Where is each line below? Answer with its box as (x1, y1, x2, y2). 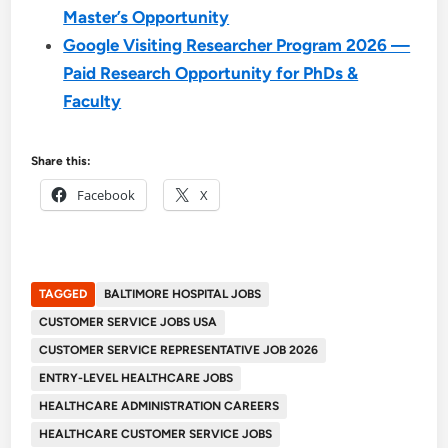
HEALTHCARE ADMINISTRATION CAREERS (39, 398, 280, 413)
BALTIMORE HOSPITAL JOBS (104, 286, 262, 301)
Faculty (63, 90, 122, 111)
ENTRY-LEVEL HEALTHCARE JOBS (39, 370, 234, 385)
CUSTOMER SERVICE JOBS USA (39, 314, 218, 329)
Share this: (31, 153, 92, 168)
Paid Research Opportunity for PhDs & (63, 62, 359, 83)
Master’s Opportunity (63, 6, 230, 27)
